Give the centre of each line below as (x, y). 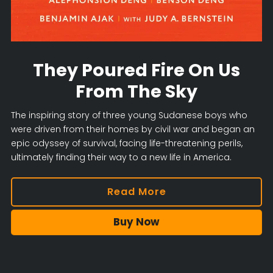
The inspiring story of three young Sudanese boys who (129, 115)
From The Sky (136, 92)
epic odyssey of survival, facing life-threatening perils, (126, 144)
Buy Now (136, 222)
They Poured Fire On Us (136, 70)
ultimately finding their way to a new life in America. (121, 158)
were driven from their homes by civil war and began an (133, 129)
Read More (136, 191)
